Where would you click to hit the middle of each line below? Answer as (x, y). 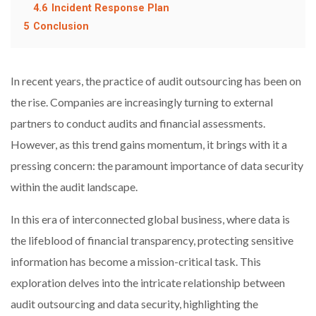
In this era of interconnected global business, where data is (150, 219)
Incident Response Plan (110, 8)
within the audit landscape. (74, 186)
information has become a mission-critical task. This (136, 261)
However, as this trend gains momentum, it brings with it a (149, 144)
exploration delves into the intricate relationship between (148, 282)
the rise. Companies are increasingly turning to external (142, 102)
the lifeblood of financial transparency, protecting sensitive (152, 240)
